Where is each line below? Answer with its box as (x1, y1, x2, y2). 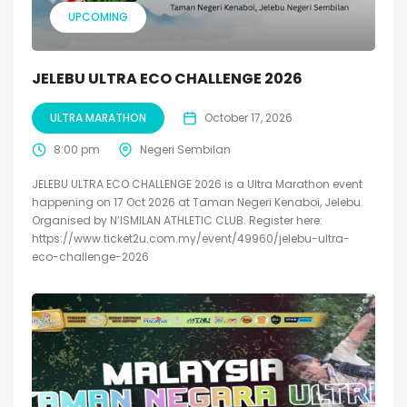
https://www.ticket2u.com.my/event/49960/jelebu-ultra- (32, 230, 350, 246)
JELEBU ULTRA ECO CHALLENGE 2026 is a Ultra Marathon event (32, 175, 362, 192)
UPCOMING (68, 8, 128, 25)
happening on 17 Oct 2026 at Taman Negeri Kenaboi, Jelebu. (32, 194, 363, 210)
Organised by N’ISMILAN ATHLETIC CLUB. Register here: (32, 212, 323, 228)
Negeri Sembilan (140, 141, 231, 157)
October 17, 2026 (204, 109, 293, 125)
